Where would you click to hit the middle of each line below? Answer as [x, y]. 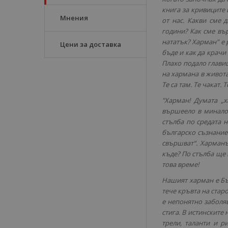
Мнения [74, 18]
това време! [180, 164]
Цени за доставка [91, 44]
